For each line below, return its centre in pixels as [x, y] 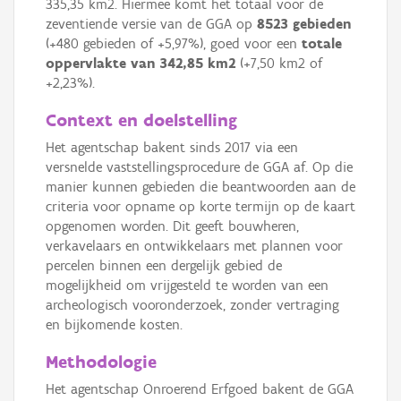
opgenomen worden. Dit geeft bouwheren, [172, 226]
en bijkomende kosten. [114, 325]
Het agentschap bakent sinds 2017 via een [172, 148]
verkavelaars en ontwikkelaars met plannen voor [194, 246]
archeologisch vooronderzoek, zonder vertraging [192, 305]
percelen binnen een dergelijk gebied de [164, 266]
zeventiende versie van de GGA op [151, 24]
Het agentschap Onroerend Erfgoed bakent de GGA [200, 389]
